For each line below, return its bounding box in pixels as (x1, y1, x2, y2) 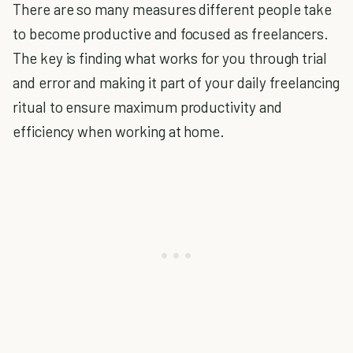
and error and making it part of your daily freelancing (13, 73, 340, 91)
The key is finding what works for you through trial (13, 49, 328, 67)
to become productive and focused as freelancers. (13, 24, 329, 43)
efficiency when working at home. (13, 122, 225, 140)
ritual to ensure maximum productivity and (13, 98, 282, 116)
